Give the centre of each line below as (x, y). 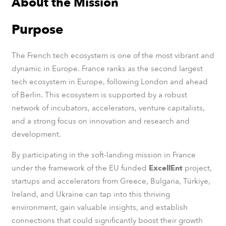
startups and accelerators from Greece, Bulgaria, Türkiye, (111, 181)
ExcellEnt (166, 168)
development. (36, 134)
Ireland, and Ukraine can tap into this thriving (91, 194)
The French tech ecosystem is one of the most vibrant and (113, 55)
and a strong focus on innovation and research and (100, 121)
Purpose (37, 30)
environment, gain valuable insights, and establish (99, 207)
